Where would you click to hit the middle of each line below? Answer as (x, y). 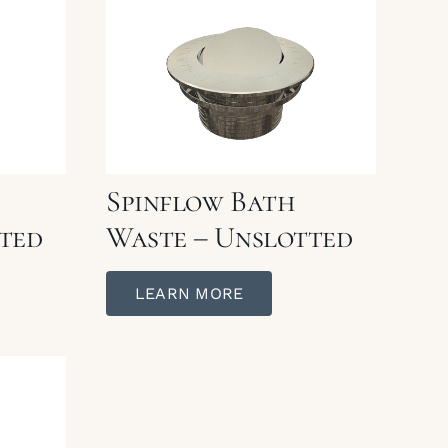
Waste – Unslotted (229, 237)
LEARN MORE (189, 293)
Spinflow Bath (201, 201)
